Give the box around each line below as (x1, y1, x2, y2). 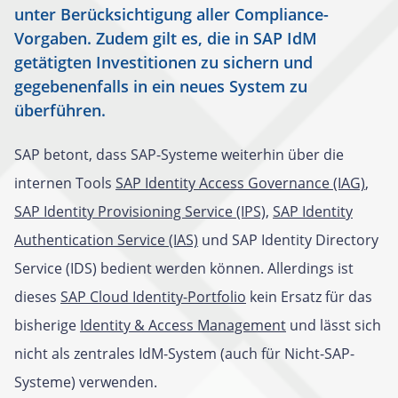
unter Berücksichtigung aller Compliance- (14, 4, 329, 25)
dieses (14, 287, 60, 306)
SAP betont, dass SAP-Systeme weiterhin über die (14, 145, 344, 164)
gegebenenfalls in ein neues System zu (14, 76, 307, 97)
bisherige (14, 315, 80, 335)
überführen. (14, 99, 106, 121)
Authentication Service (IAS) (14, 230, 198, 250)
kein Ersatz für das (246, 287, 372, 306)
